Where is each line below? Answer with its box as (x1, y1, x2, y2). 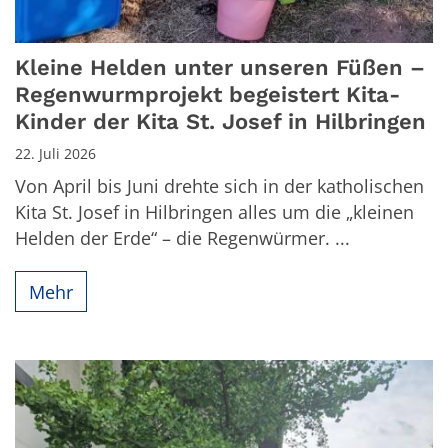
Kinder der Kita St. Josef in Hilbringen (15, 109, 426, 134)
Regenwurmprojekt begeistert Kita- (15, 82, 400, 107)
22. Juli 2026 (15, 144, 96, 163)
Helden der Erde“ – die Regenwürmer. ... (15, 226, 350, 250)
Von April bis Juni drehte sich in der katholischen (15, 174, 424, 198)
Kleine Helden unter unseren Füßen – (15, 55, 425, 80)
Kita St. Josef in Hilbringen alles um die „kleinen (15, 200, 414, 224)
